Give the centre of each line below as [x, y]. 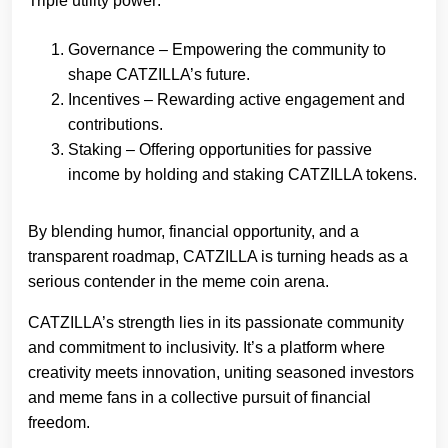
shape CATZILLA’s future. [159, 74]
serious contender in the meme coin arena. [178, 281]
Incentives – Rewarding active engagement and [236, 99]
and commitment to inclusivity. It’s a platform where [206, 347]
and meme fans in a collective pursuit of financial [199, 397]
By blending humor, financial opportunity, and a [193, 231]
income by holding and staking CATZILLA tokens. [242, 174]
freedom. [59, 422]
